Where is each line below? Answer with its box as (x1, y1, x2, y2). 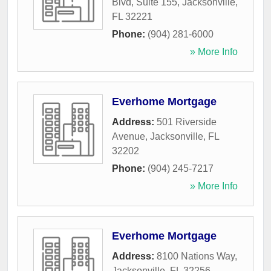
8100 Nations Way (157, 251, 235, 262)
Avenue (112, 131, 145, 142)
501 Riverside (157, 117, 217, 128)
